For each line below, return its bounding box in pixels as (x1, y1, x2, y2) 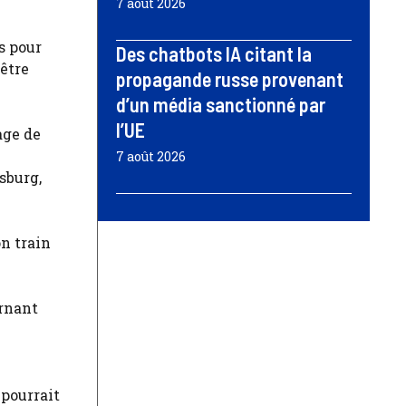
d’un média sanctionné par (116, 92, 325, 117)
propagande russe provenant (116, 67, 343, 92)
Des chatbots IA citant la (116, 42, 312, 66)
